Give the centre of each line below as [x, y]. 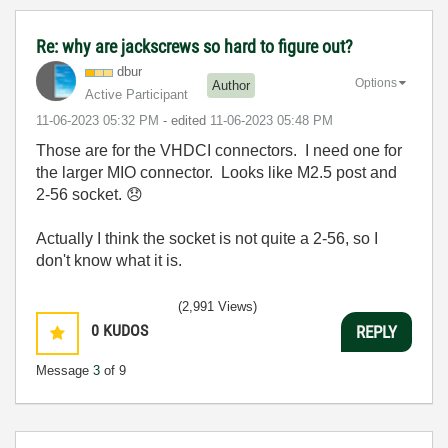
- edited [186, 120]
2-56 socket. [81, 194]
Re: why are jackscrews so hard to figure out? [194, 46]
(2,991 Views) [217, 306]
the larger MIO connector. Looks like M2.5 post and [216, 172]
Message [64, 370]
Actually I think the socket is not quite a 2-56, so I [207, 238]
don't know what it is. [109, 260]
